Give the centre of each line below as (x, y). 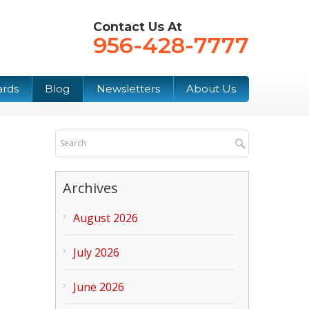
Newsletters (128, 89)
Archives (91, 188)
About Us (211, 89)
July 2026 (97, 252)
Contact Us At (138, 27)
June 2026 (99, 287)
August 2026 (106, 218)
